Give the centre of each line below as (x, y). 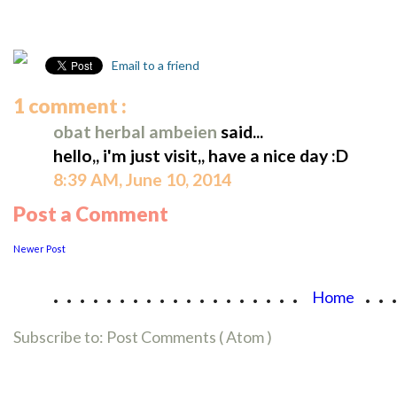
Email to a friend (154, 66)
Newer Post (39, 249)
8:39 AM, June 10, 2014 (142, 180)
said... (242, 132)
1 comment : (70, 106)
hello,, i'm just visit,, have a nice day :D (201, 156)
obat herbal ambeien (137, 132)
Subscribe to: (60, 337)
